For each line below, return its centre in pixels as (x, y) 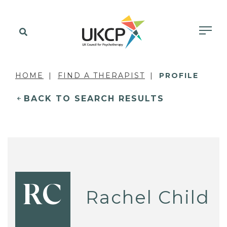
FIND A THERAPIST (101, 75)
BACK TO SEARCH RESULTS (94, 99)
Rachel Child (148, 197)
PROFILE (179, 75)
